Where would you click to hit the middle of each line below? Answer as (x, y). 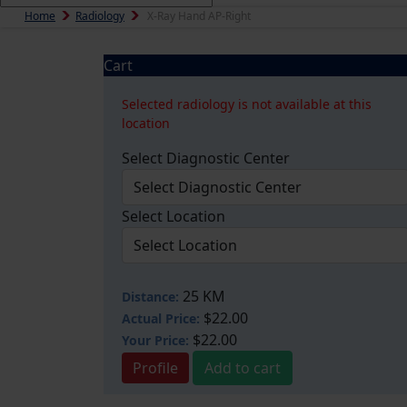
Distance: (150, 297)
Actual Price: (161, 318)
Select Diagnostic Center (206, 158)
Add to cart (243, 368)
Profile (155, 368)
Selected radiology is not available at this (247, 104)
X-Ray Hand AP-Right (199, 16)
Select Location (174, 216)
